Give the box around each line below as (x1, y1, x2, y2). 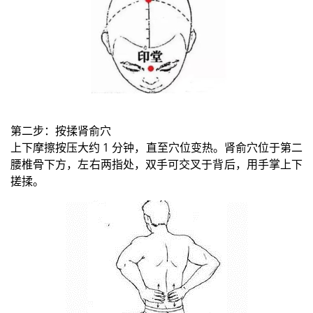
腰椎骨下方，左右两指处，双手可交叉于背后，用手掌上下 (10, 156, 303, 173)
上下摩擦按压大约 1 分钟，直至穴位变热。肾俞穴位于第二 (10, 140, 303, 156)
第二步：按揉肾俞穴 (10, 123, 111, 139)
